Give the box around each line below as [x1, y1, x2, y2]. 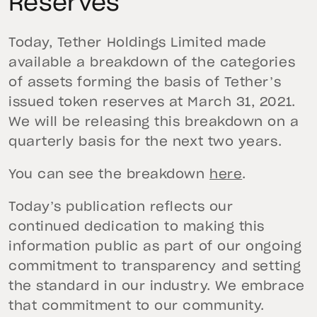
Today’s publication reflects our [8, 201, 234, 214]
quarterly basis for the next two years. [8, 136, 282, 149]
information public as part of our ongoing [8, 241, 302, 254]
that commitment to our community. [8, 300, 265, 313]
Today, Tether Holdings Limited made [8, 37, 267, 50]
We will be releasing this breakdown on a [8, 116, 299, 129]
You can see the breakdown [8, 168, 210, 182]
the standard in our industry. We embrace [8, 280, 305, 294]
